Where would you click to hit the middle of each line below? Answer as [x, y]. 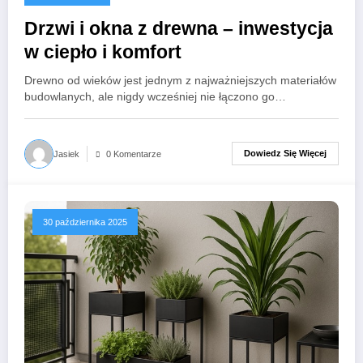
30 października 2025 [85, 222]
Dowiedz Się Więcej [285, 154]
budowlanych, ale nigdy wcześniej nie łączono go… [155, 96]
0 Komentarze [134, 154]
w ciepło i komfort [103, 52]
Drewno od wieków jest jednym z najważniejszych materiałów [180, 80]
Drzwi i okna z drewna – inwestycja [179, 28]
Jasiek [66, 154]
